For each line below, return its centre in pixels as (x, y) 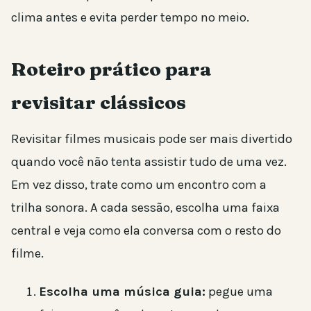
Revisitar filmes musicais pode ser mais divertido (152, 139)
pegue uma (239, 292)
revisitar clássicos (99, 103)
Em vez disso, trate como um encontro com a (139, 185)
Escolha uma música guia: (122, 292)
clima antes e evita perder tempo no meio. (130, 18)
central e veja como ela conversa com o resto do (146, 231)
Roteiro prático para (111, 69)
